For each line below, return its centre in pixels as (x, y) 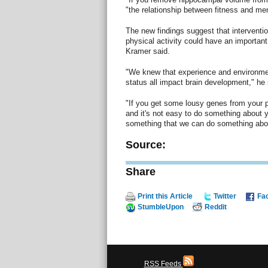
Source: (145, 144)
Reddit (215, 207)
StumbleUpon (160, 207)
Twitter (225, 196)
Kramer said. (147, 51)
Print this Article (165, 196)
